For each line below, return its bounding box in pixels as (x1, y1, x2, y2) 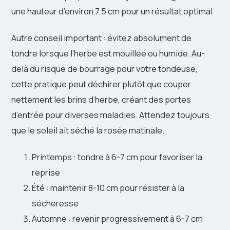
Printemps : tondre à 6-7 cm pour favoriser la (32, 151, 202, 163)
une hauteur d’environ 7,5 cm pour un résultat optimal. (11, 5, 215, 17)
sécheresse (32, 197, 79, 209)
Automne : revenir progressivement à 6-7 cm (32, 213, 203, 225)
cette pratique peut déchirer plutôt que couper (11, 78, 191, 90)
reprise (32, 166, 60, 179)
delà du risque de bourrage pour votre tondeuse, (11, 63, 198, 75)
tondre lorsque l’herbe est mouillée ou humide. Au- (11, 47, 205, 60)
